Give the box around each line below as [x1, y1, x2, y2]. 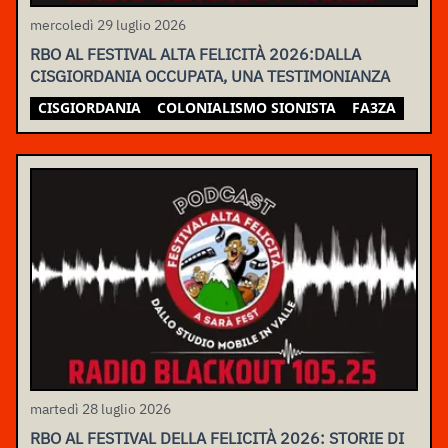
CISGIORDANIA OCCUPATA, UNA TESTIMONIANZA [30, 65, 390, 86]
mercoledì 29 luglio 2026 [30, 15, 186, 34]
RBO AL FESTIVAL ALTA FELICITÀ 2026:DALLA [30, 43, 361, 64]
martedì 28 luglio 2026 [30, 400, 171, 419]
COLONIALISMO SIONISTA [157, 97, 336, 117]
